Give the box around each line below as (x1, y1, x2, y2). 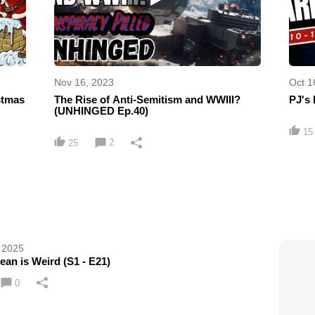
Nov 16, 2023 (54, 77, 115, 89)
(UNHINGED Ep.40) (54, 105, 149, 117)
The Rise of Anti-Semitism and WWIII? (54, 94, 241, 106)
